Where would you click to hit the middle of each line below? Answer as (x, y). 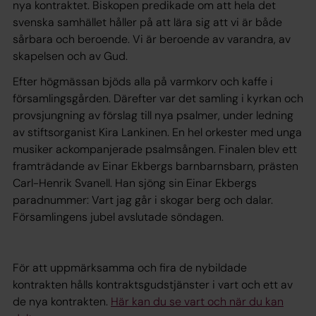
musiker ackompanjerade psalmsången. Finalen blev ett (155, 149)
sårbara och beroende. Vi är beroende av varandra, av (152, 39)
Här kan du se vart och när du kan (197, 301)
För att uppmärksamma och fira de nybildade (130, 267)
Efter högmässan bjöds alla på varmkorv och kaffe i (143, 81)
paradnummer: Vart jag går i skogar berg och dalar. (143, 200)
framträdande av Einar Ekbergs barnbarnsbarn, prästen (156, 166)
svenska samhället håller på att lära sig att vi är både (147, 22)
